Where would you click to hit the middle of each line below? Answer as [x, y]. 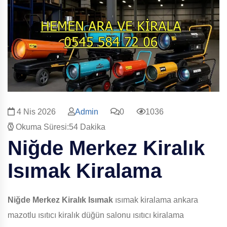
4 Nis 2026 [35, 112]
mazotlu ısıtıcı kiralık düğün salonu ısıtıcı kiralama [96, 215]
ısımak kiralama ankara [156, 200]
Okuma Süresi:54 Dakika [60, 127]
